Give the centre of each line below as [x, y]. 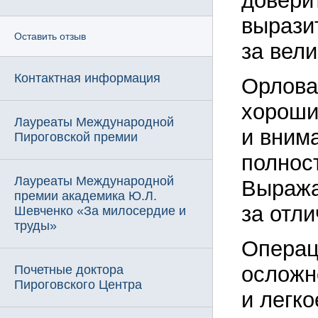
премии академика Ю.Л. [86, 196]
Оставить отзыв [50, 36]
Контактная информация [87, 78]
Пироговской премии [76, 137]
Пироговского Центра [78, 285]
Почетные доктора [69, 270]
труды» [35, 226]
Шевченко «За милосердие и [100, 211]
